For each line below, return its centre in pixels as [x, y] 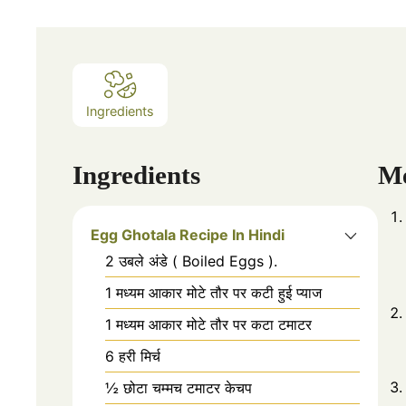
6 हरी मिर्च [133, 356]
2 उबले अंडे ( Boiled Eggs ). [191, 261]
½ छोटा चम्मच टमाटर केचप [179, 387]
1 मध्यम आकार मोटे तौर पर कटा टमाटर [208, 324]
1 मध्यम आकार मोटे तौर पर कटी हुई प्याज [213, 292]
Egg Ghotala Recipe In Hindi [188, 234]
